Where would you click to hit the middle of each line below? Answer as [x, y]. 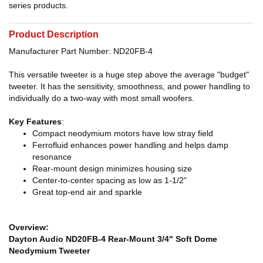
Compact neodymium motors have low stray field [123, 134]
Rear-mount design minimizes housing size [112, 169]
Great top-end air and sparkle [87, 192]
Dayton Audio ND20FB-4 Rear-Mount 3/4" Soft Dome [113, 239]
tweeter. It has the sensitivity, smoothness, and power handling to [129, 87]
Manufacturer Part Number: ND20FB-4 [81, 51]
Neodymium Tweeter [49, 251]
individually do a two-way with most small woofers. [102, 98]
